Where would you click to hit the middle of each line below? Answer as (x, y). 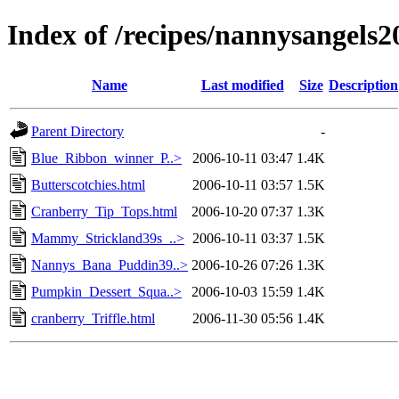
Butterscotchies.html (88, 184)
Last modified (242, 85)
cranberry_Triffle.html (93, 318)
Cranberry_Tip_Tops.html (104, 211)
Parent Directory (77, 131)
